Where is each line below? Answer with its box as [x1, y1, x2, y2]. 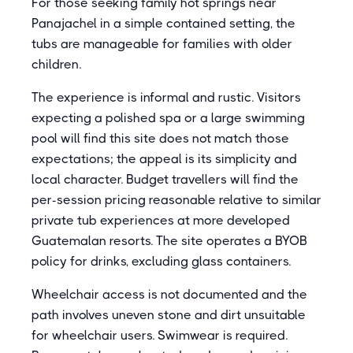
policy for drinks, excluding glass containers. [32, 254, 291, 269]
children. [32, 57, 81, 72]
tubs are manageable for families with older [32, 36, 292, 51]
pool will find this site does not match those [32, 131, 289, 146]
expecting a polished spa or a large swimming [32, 110, 305, 125]
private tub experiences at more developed [32, 213, 290, 228]
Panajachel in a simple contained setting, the [32, 16, 295, 31]
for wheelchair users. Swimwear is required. [32, 328, 288, 343]
